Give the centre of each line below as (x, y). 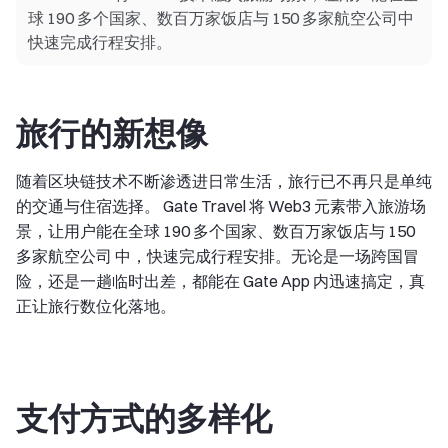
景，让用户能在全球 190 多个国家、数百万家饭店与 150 (215, 231)
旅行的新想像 (112, 133)
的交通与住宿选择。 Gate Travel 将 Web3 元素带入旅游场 (221, 206)
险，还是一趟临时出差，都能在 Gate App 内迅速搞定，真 (220, 281)
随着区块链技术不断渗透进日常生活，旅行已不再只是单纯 (224, 181)
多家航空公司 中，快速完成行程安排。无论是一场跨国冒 (217, 256)
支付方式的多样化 (144, 418)
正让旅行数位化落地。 (96, 306)
